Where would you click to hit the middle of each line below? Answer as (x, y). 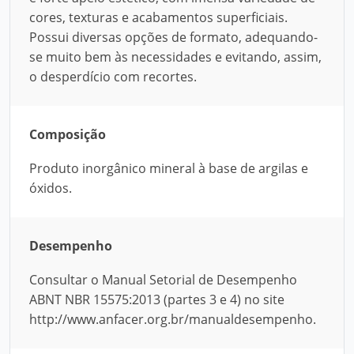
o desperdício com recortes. (113, 77)
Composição (68, 134)
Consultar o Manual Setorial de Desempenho (163, 280)
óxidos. (51, 188)
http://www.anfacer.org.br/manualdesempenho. (173, 319)
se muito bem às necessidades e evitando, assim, (175, 57)
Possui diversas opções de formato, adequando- (173, 37)
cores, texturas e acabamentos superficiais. (158, 17)
